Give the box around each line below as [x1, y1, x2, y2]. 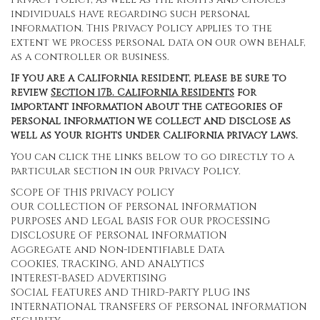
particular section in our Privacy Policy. [11, 164, 241, 178]
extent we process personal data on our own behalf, [11, 36, 306, 49]
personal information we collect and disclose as [11, 114, 291, 128]
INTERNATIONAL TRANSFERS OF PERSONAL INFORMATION [11, 300, 307, 314]
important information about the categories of [11, 100, 282, 114]
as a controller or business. [11, 50, 169, 64]
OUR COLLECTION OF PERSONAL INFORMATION [11, 200, 257, 214]
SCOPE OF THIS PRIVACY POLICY [11, 186, 174, 199]
